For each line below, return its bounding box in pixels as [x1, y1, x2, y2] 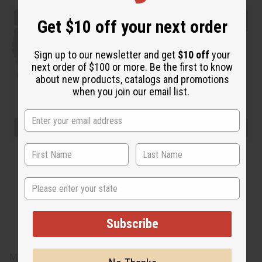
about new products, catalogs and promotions [35, 73, 229, 86]
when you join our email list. [73, 85, 192, 98]
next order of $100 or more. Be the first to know [32, 61, 233, 74]
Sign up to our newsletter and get [34, 49, 178, 61]
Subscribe [106, 216, 158, 232]
